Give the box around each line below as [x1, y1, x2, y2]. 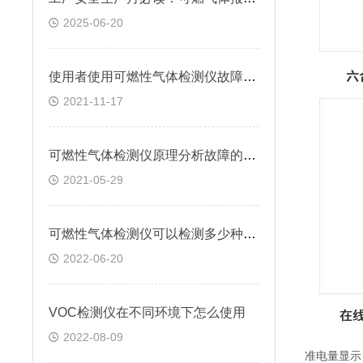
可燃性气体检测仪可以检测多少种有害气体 [243, 227, 256, 241]
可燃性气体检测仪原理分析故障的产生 [243, 148, 256, 162]
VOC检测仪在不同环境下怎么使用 [49, 305, 246, 319]
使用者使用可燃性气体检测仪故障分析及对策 [243, 70, 256, 83]
